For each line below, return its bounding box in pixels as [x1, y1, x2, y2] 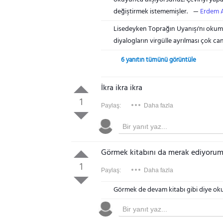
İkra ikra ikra [101, 82, 142, 95]
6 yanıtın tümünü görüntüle [121, 55, 196, 65]
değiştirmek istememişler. [113, 6, 188, 17]
